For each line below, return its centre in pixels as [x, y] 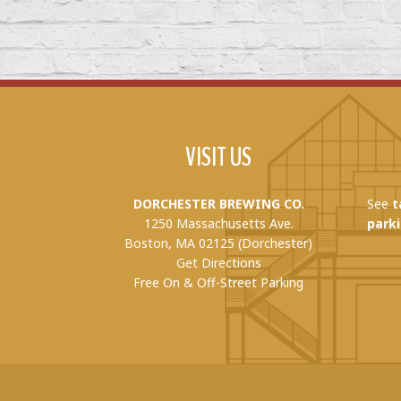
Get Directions [218, 263]
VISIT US [219, 157]
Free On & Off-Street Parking [219, 282]
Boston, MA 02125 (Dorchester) [219, 243]
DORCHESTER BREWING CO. [218, 204]
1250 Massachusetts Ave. [218, 223]
